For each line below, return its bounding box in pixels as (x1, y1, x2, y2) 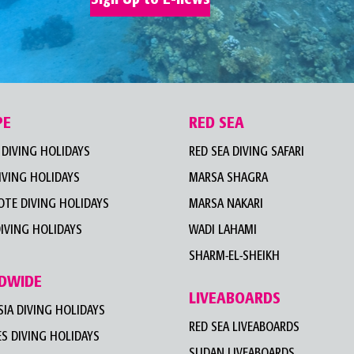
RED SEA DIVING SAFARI (189, 145, 304, 158)
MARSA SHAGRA (189, 171, 268, 184)
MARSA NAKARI (189, 198, 263, 210)
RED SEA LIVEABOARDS (189, 321, 299, 333)
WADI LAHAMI (189, 224, 257, 236)
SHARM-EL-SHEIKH (189, 250, 280, 262)
